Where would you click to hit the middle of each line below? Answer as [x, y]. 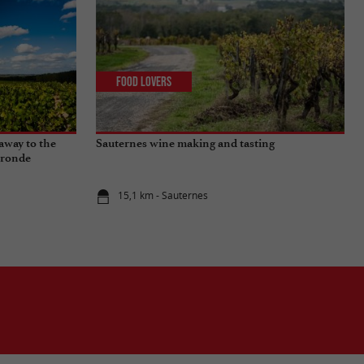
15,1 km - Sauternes [163, 196]
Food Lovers [144, 82]
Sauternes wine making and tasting [185, 143]
